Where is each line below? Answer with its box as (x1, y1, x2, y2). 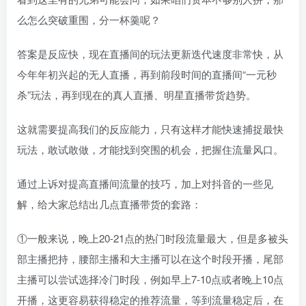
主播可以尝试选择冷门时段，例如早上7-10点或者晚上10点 (17, 271, 283, 286)
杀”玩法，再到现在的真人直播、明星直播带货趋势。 (17, 87, 256, 102)
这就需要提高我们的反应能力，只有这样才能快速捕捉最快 (17, 121, 283, 136)
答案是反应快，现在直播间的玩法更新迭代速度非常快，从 (17, 46, 283, 61)
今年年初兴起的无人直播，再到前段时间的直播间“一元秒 (17, 66, 277, 81)
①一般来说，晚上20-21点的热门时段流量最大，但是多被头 (17, 230, 288, 245)
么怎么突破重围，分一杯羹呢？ (17, 12, 161, 27)
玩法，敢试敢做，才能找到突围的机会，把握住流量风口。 (17, 141, 283, 156)
